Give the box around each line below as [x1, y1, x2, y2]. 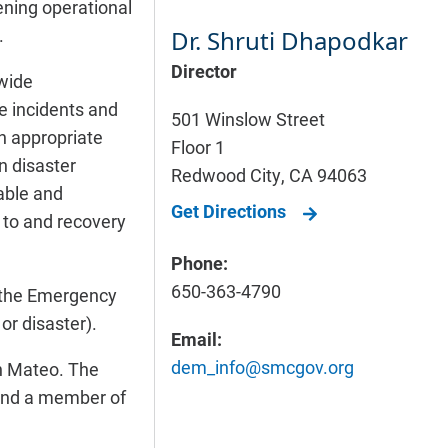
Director [170, 59, 237, 83]
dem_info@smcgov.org [170, 355, 354, 379]
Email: [170, 327, 222, 351]
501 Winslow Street [170, 107, 325, 131]
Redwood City [170, 163, 281, 187]
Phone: [170, 251, 228, 275]
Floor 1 [170, 135, 225, 159]
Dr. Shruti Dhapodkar [170, 24, 408, 57]
